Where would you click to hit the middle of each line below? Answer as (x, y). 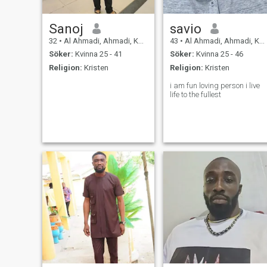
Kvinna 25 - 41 (97, 54)
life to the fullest (195, 94)
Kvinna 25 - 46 (218, 54)
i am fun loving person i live (215, 85)
